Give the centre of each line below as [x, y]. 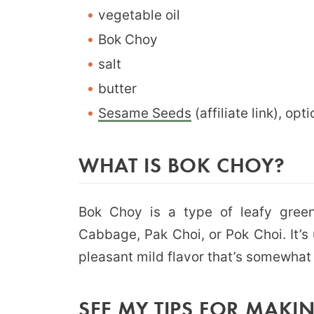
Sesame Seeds [145, 113]
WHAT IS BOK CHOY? [182, 164]
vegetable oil [139, 15]
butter [117, 88]
